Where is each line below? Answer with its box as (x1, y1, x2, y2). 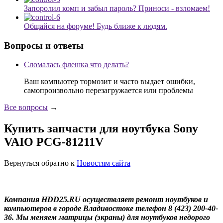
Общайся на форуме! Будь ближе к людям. (24, 21, 167, 30)
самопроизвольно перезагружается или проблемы (24, 86, 193, 95)
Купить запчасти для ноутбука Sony (4, 122, 198, 135)
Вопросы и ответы (4, 40, 84, 51)
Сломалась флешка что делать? (24, 60, 129, 69)
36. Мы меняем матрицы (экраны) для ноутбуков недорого (4, 213, 210, 222)
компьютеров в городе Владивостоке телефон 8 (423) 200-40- (4, 204, 218, 213)
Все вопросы (4, 103, 48, 112)
